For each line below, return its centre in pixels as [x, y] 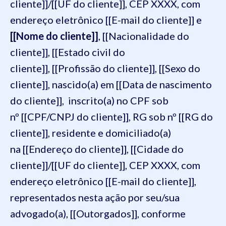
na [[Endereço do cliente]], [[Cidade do [97, 149]
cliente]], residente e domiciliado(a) [91, 132]
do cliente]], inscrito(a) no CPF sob [89, 100]
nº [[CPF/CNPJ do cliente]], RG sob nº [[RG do [111, 116]
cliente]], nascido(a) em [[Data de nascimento [111, 84]
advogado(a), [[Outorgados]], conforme [98, 213]
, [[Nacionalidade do [144, 36]
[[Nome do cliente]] [54, 36]
